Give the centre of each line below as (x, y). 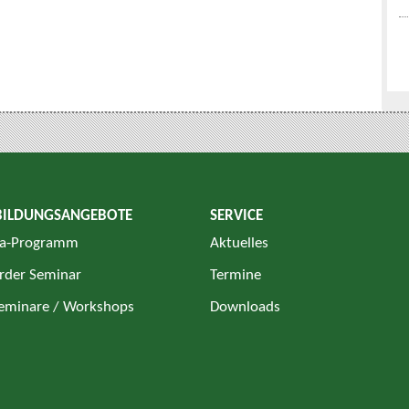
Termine (236, 275)
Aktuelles (239, 243)
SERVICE (236, 216)
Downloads (245, 307)
